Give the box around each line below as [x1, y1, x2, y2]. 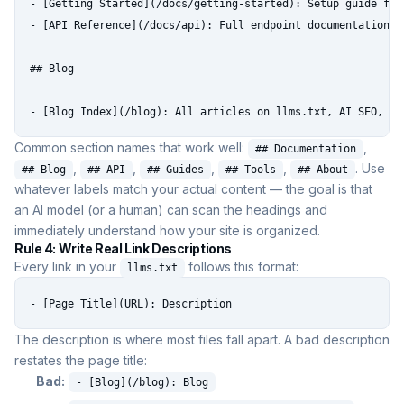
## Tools [225, 163, 276, 177]
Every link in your [14, 259, 120, 275]
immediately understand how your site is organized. [14, 223, 320, 239]
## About [298, 163, 348, 177]
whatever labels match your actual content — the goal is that [14, 181, 372, 197]
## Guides [147, 163, 204, 177]
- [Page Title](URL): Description [30, 298, 232, 311]
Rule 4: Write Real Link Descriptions [14, 241, 232, 257]
